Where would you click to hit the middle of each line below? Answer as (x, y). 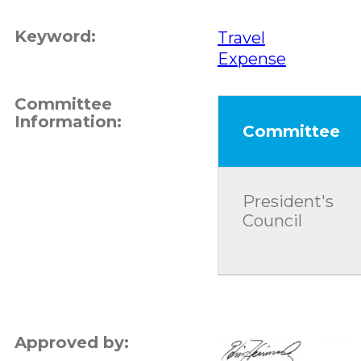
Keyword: (55, 36)
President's (288, 201)
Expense (251, 58)
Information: (68, 121)
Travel (241, 37)
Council (272, 220)
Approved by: (71, 342)
